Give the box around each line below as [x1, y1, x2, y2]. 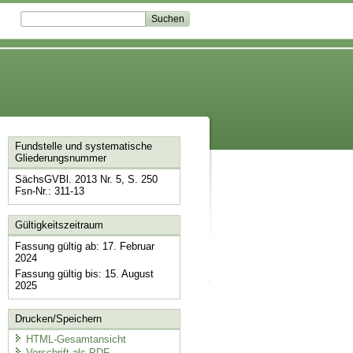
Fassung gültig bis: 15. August [14, 267, 154, 280]
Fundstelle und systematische [14, 140, 152, 153]
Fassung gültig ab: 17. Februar [14, 240, 154, 252]
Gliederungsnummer [14, 152, 106, 165]
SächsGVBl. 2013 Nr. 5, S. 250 [14, 173, 158, 186]
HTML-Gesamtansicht [25, 333, 126, 345]
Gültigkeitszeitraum [14, 218, 103, 231]
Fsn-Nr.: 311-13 [14, 185, 84, 198]
